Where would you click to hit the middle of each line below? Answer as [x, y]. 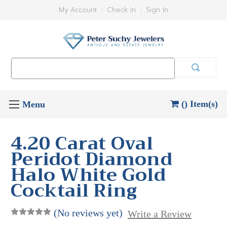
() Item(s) [200, 104]
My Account [78, 10]
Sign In [157, 10]
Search [23, 63]
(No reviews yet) [88, 213]
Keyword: [26, 73]
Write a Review [159, 214]
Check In [121, 10]
